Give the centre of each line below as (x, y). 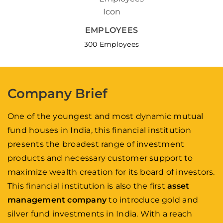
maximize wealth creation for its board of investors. (111, 172)
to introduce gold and (154, 200)
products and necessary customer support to (100, 158)
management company (58, 200)
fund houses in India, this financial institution (99, 130)
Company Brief (57, 94)
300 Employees (111, 44)
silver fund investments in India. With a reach (100, 214)
